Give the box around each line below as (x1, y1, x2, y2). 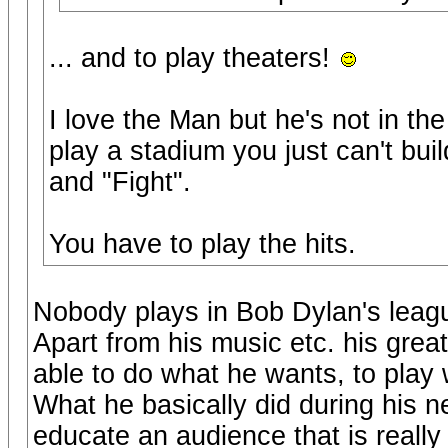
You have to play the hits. (49, 229, 356, 259)
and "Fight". (49, 167, 191, 197)
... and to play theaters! (49, 43, 338, 73)
